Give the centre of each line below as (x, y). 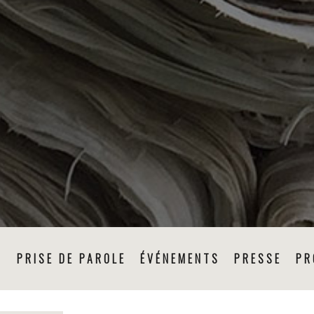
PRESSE (258, 258)
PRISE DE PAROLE (71, 258)
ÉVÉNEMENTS (180, 258)
